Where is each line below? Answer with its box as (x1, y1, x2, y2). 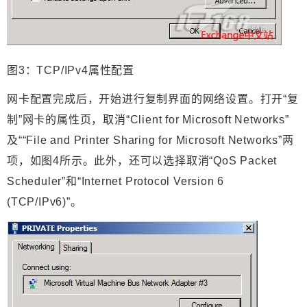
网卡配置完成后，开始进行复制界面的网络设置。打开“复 (7, 93, 299, 106)
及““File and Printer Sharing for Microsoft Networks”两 (7, 134, 294, 147)
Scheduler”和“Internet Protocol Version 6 (7, 175, 225, 188)
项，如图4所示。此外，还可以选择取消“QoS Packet (7, 155, 278, 167)
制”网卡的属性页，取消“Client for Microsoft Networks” (7, 114, 289, 126)
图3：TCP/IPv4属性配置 (7, 64, 134, 77)
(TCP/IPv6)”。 (7, 196, 82, 208)
